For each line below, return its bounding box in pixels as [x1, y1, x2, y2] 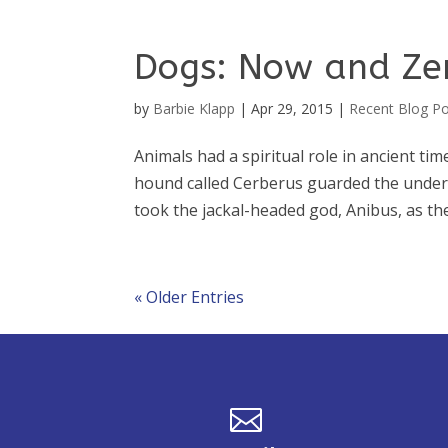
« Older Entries [134, 286, 245, 309]
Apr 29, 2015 [251, 99, 334, 119]
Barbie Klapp [153, 99, 236, 119]
